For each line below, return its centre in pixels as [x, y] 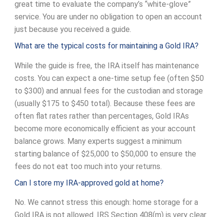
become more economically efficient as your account [105, 128]
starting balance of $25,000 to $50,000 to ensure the [105, 154]
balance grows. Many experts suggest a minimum [98, 141]
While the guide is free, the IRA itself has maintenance [107, 65]
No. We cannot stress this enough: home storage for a [106, 202]
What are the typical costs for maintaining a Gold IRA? [107, 46]
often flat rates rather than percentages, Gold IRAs [102, 116]
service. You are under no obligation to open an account [108, 16]
